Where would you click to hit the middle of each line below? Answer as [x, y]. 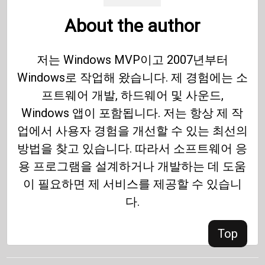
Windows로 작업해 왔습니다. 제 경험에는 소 [132, 77]
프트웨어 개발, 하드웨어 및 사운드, [132, 95]
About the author [132, 25]
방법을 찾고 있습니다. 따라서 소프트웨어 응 [132, 148]
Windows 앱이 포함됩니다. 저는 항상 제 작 [132, 113]
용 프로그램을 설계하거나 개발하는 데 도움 [132, 166]
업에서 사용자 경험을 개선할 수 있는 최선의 [132, 130]
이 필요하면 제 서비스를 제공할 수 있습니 [132, 184]
